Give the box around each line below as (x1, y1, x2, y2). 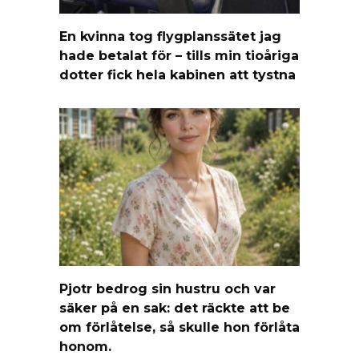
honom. (59, 338, 111, 354)
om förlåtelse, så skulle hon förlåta (59, 319, 300, 335)
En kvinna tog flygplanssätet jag (59, 28, 281, 44)
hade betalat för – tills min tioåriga (59, 47, 299, 63)
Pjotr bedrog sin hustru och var (59, 280, 276, 296)
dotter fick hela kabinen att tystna (59, 67, 296, 83)
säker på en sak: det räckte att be (59, 300, 290, 316)
